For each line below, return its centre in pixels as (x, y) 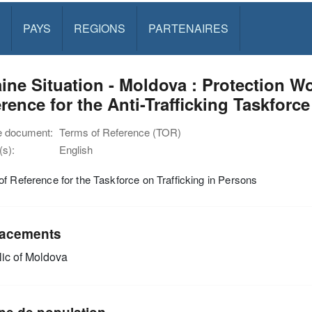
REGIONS (99, 28)
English (76, 149)
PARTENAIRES (188, 28)
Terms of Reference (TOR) (120, 132)
